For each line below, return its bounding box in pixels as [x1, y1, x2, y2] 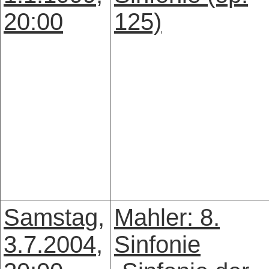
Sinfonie [114, 231, 201, 258]
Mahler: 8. [114, 204, 220, 231]
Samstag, [4, 204, 104, 231]
